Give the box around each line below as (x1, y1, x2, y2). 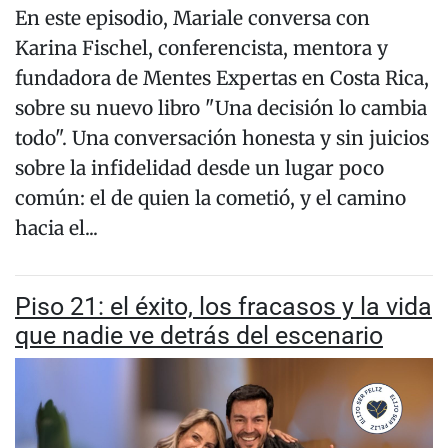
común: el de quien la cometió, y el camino (15, 186, 406, 211)
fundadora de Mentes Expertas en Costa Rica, (15, 66, 429, 91)
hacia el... (15, 216, 98, 241)
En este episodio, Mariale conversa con (15, 6, 370, 31)
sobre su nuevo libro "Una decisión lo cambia (15, 96, 427, 121)
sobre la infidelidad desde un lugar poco (15, 156, 384, 181)
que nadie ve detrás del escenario (15, 321, 383, 351)
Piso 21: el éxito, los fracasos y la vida (15, 292, 432, 322)
